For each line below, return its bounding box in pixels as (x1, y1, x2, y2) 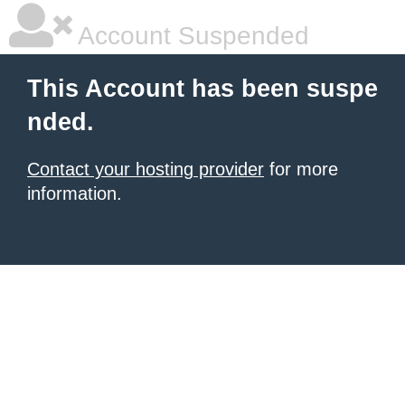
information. (27, 184, 122, 203)
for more (264, 159, 338, 179)
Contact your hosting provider (27, 159, 264, 179)
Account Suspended (72, 22, 309, 50)
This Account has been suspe (27, 75, 378, 102)
